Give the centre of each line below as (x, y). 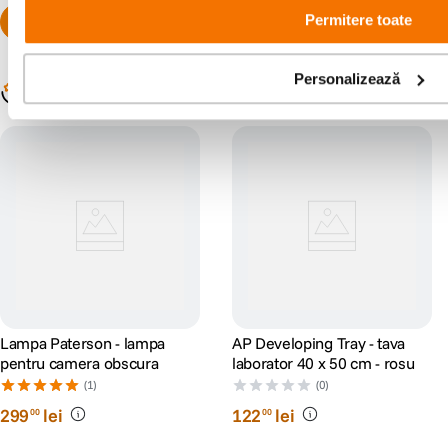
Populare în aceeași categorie (166, 92)
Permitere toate (358, 20)
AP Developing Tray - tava (318, 343)
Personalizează (346, 78)
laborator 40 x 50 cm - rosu (323, 363)
